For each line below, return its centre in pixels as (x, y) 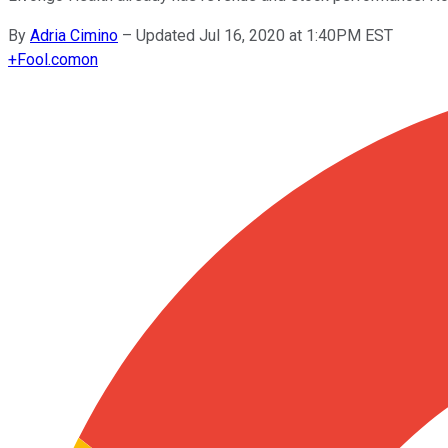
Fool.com (49, 59)
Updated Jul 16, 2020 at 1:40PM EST (264, 35)
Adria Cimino (74, 35)
